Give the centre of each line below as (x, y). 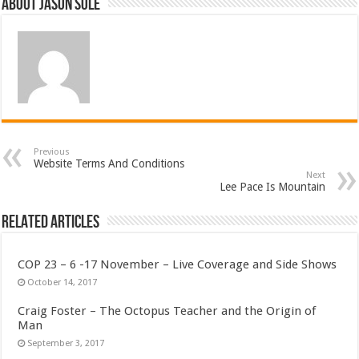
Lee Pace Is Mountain (272, 187)
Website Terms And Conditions (109, 164)
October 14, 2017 (63, 283)
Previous (52, 152)
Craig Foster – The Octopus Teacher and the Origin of (167, 311)
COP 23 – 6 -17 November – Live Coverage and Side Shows (177, 265)
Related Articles (51, 223)
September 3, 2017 (66, 344)
